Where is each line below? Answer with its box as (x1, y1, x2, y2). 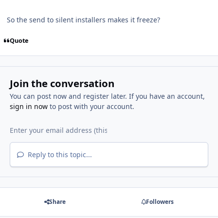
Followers (145, 198, 174, 206)
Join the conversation (9, 76, 114, 91)
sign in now (9, 102, 48, 111)
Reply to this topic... (25, 150, 92, 160)
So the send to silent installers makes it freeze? (7, 15, 160, 24)
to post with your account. (47, 102, 134, 111)
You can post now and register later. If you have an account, (9, 91, 205, 101)
